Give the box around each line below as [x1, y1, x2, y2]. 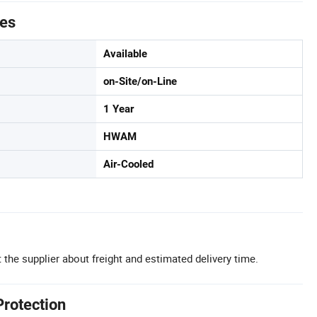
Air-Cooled [103, 158, 154, 171]
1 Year [103, 103, 134, 116]
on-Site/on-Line [103, 75, 177, 88]
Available [103, 47, 147, 61]
